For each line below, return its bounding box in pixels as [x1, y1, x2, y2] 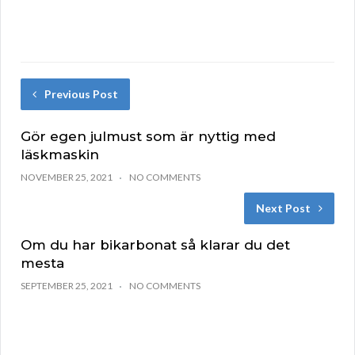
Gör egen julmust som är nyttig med [21, 128, 276, 144]
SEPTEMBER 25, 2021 [21, 279, 113, 292]
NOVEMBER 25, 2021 [21, 170, 113, 183]
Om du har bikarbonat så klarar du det [21, 236, 290, 253]
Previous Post [44, 86, 118, 101]
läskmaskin [21, 146, 99, 162]
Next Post [256, 200, 311, 215]
